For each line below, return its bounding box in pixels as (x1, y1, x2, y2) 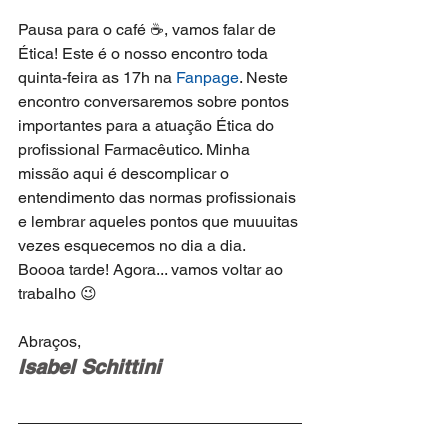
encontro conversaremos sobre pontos (18, 92, 293, 112)
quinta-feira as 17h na (18, 68, 176, 88)
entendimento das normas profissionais (18, 188, 300, 208)
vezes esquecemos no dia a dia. (18, 236, 246, 256)
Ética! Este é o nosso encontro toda (18, 44, 272, 64)
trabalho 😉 (18, 284, 97, 304)
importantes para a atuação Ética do (18, 116, 278, 136)
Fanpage (176, 68, 239, 88)
